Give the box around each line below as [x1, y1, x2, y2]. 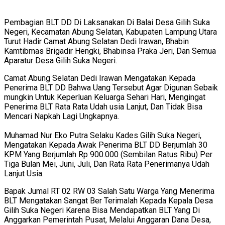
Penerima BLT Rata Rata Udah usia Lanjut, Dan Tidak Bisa [4, 101, 202, 111]
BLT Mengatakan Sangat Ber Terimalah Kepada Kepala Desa [4, 195, 213, 205]
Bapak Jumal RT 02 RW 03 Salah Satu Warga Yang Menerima [4, 186, 214, 196]
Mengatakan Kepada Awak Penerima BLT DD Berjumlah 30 [4, 140, 207, 150]
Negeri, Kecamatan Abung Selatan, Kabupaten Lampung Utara [4, 27, 217, 37]
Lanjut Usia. [4, 168, 44, 178]
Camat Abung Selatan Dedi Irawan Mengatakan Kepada [4, 73, 195, 83]
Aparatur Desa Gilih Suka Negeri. [4, 55, 117, 65]
